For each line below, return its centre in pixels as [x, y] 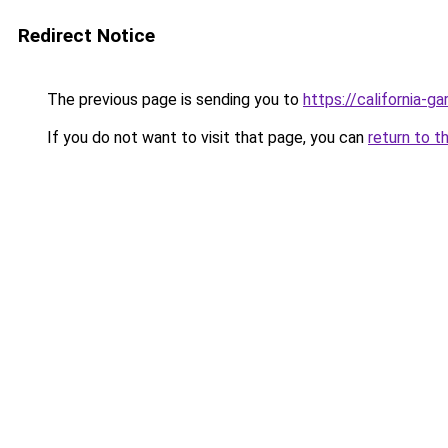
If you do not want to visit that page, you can [205, 137]
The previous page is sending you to [173, 99]
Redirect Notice [86, 35]
